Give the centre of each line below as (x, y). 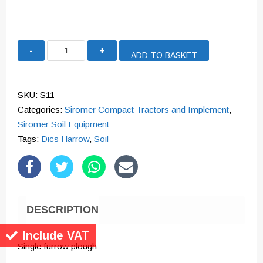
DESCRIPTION (63, 210)
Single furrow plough (57, 246)
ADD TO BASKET (164, 55)
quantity (61, 90)
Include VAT (56, 236)
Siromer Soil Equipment (63, 124)
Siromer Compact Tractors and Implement (147, 110)
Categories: (41, 110)
